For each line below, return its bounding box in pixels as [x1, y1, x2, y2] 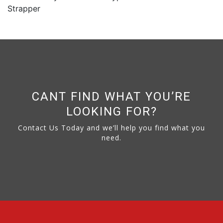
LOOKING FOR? [66, 105, 157, 118]
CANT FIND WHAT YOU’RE [32, 90, 191, 104]
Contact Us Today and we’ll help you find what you [18, 123, 205, 132]
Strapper [7, 3, 40, 13]
